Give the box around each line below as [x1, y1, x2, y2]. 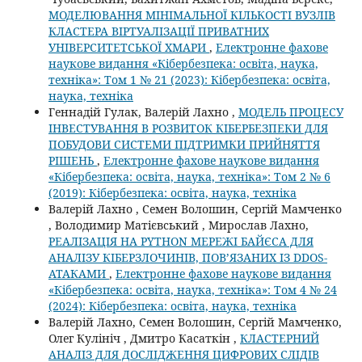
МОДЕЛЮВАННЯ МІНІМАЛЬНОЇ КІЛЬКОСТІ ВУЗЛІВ [48, 6, 335, 23]
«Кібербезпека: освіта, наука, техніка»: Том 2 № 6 [48, 168, 330, 184]
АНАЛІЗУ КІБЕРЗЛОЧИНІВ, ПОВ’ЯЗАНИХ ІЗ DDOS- [48, 249, 327, 265]
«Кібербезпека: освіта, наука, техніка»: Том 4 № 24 [48, 281, 337, 297]
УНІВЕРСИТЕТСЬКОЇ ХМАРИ [48, 39, 209, 55]
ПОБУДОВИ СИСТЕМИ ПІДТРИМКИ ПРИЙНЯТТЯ [48, 136, 320, 152]
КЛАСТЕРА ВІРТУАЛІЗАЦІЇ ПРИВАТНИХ [48, 23, 269, 39]
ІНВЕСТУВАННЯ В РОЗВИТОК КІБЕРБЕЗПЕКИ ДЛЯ [48, 120, 328, 136]
